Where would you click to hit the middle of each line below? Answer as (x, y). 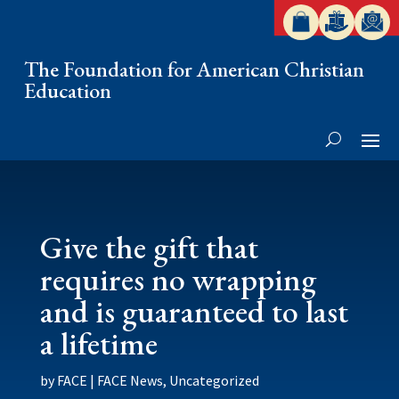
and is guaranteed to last (194, 311)
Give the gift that (149, 247)
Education (68, 90)
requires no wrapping (178, 279)
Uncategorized (214, 380)
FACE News (130, 380)
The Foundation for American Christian (194, 69)
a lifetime (98, 343)
